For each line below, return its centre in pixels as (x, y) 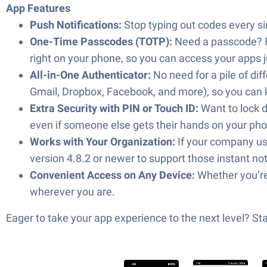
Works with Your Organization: (103, 142)
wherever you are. (72, 192)
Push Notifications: (76, 25)
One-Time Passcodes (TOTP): (101, 41)
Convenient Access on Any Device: (112, 175)
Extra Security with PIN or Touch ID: (114, 108)
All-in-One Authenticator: (90, 75)
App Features (38, 8)
